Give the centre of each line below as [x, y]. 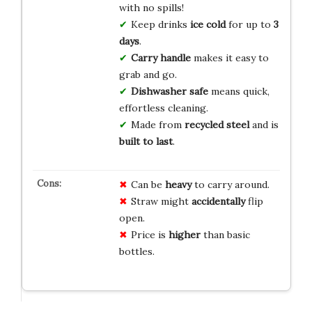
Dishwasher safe [169, 92]
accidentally [218, 202]
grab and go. [148, 75]
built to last [146, 142]
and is [264, 125]
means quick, [239, 92]
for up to [249, 25]
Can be [148, 185]
